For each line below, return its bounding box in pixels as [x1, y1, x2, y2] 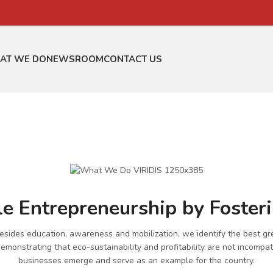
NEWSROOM [46, 53, 104, 65]
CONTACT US [104, 53, 162, 65]
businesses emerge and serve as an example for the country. [18, 254, 255, 266]
